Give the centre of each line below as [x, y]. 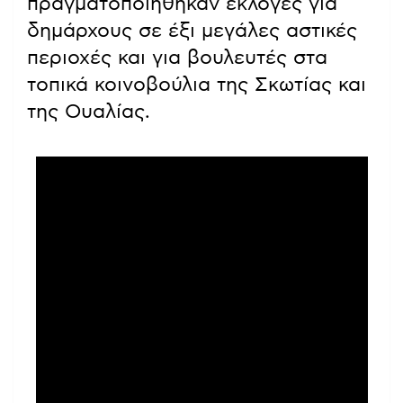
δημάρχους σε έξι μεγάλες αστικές [192, 31]
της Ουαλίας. [89, 112]
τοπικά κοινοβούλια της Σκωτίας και [197, 85]
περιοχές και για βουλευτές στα [177, 58]
